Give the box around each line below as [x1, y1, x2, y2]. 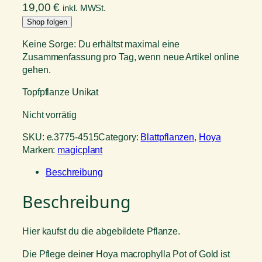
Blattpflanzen [140, 131, 195, 142]
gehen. [22, 64, 51, 75]
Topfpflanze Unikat [22, 87, 99, 98]
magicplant [57, 144, 103, 155]
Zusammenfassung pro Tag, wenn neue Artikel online [22, 51, 240, 63]
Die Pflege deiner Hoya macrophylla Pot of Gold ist [22, 248, 230, 259]
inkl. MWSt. [63, 2, 106, 13]
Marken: [22, 144, 58, 155]
